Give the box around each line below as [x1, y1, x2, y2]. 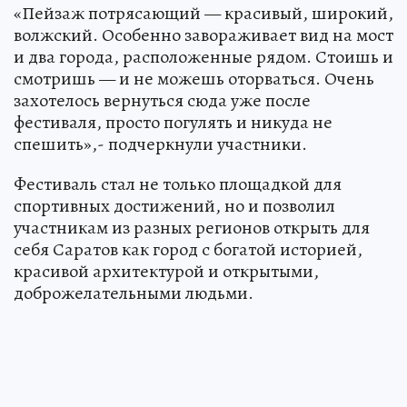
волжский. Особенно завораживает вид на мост [14, 23, 393, 47]
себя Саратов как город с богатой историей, [14, 237, 362, 262]
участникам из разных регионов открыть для [14, 215, 370, 240]
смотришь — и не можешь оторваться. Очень [14, 66, 374, 91]
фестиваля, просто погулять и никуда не [14, 110, 333, 134]
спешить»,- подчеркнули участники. [14, 132, 307, 156]
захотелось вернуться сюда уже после [14, 88, 311, 113]
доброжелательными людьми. [14, 281, 253, 305]
